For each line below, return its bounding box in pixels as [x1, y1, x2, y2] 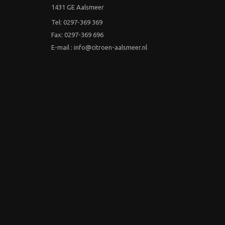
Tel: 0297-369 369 [51, 19, 102, 26]
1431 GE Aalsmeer [51, 4, 104, 11]
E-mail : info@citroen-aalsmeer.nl [51, 44, 147, 51]
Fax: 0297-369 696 [51, 31, 103, 39]
